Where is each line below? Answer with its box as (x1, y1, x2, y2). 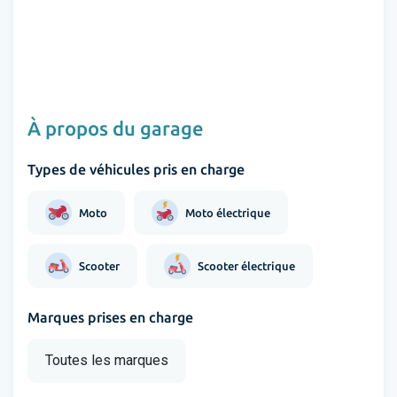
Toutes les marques (45, 352, 168, 370)
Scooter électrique (198, 259, 295, 272)
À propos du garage (27, 117, 204, 140)
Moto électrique (185, 206, 270, 219)
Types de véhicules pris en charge (27, 161, 245, 178)
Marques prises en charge (27, 309, 193, 326)
